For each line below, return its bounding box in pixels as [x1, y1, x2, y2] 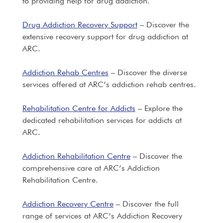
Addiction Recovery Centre [22, 199, 113, 209]
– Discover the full [113, 199, 179, 209]
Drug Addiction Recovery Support [22, 20, 137, 29]
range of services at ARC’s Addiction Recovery [22, 211, 182, 221]
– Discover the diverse [108, 68, 187, 77]
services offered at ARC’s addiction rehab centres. [22, 80, 196, 89]
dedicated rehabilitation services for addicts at [22, 115, 182, 125]
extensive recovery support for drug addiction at [22, 32, 188, 41]
